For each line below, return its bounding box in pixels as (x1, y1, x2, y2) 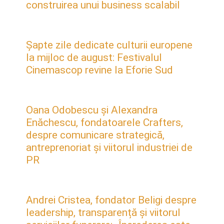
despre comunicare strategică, (26, 128, 164, 141)
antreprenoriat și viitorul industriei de (26, 141, 192, 153)
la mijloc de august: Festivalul (26, 51, 162, 63)
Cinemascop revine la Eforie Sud (26, 63, 173, 76)
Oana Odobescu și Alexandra (26, 103, 157, 116)
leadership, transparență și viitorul (26, 206, 180, 218)
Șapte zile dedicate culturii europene (26, 38, 192, 51)
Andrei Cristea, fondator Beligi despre (26, 193, 196, 206)
